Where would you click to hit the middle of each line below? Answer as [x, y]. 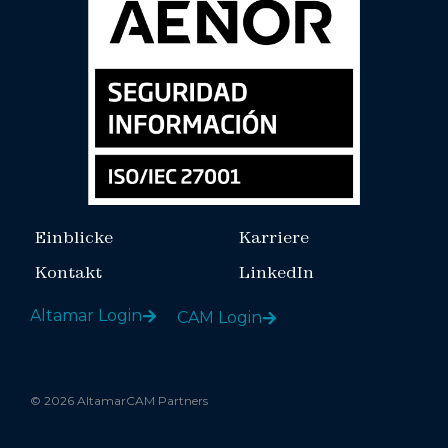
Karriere [274, 237]
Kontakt [68, 272]
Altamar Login [86, 316]
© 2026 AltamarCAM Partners [119, 401]
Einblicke [74, 237]
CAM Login [219, 318]
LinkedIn [276, 272]
